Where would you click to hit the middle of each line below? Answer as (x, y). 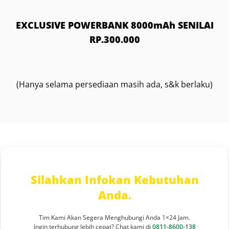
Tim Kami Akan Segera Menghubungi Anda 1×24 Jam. (114, 217)
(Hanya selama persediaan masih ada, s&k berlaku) (114, 84)
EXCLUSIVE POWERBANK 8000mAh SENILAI (114, 25)
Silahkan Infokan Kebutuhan (114, 179)
